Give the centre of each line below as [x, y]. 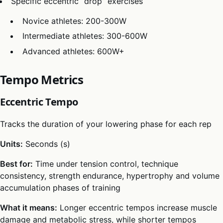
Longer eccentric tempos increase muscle [137, 207]
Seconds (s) [47, 144]
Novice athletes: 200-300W [74, 21]
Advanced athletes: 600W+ [73, 51]
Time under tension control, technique [106, 164]
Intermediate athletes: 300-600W [85, 36]
